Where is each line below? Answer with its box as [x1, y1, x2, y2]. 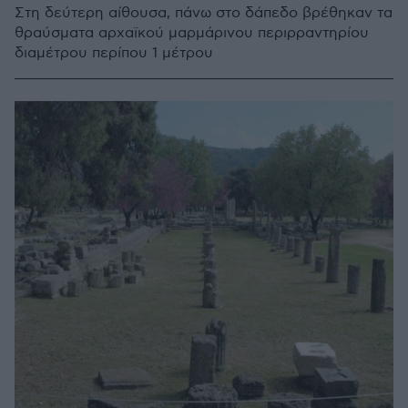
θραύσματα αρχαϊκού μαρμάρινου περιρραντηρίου [15, 25, 369, 42]
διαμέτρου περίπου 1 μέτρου [15, 45, 213, 62]
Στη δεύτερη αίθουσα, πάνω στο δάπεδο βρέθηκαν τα [15, 5, 393, 22]
